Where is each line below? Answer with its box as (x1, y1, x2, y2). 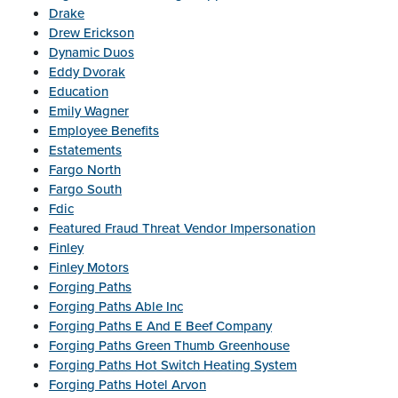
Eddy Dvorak (49, 62, 125, 82)
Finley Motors (49, 258, 129, 277)
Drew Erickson (49, 23, 134, 43)
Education (49, 82, 108, 101)
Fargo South (49, 179, 122, 199)
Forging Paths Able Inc (49, 297, 183, 316)
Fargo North (49, 160, 121, 179)
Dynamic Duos (49, 43, 134, 62)
